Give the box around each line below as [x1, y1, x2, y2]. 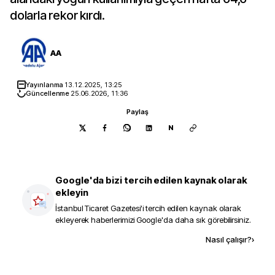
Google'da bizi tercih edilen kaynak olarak [55, 174, 248, 186]
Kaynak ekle [88, 234, 139, 244]
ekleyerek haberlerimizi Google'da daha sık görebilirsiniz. [55, 215, 251, 225]
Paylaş [126, 107, 149, 116]
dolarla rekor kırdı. [10, 8, 106, 23]
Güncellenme [26, 89, 71, 98]
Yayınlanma [26, 80, 65, 89]
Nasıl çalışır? [206, 234, 252, 244]
